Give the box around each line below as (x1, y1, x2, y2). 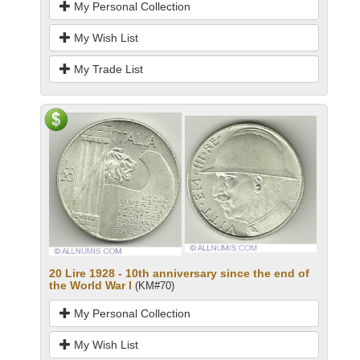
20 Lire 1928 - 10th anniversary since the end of (49, 267, 309, 280)
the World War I (49, 279, 132, 292)
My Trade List (71, 62, 143, 76)
